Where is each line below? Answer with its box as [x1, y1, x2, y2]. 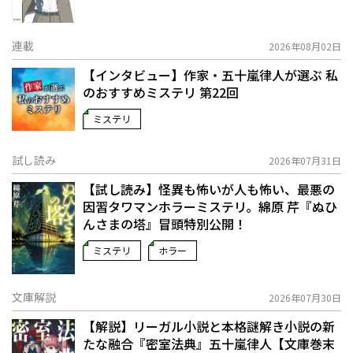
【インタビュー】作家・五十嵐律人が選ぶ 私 [83, 65, 338, 84]
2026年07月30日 [269, 291, 341, 305]
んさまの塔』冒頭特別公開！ [83, 214, 247, 233]
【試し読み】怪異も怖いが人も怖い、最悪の [83, 179, 335, 199]
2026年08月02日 [269, 39, 341, 53]
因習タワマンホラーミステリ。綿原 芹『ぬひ [83, 196, 337, 216]
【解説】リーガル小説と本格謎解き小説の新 [83, 317, 335, 336]
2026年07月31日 [269, 153, 341, 167]
